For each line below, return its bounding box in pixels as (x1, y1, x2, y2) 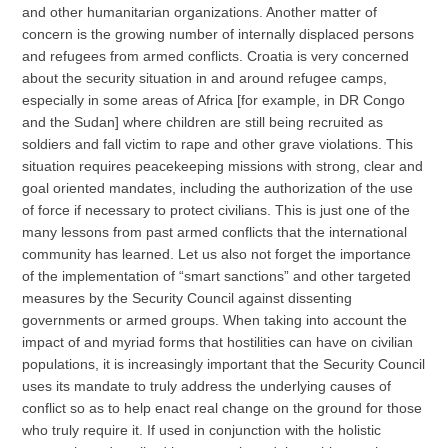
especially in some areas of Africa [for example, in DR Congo (22, 92, 406, 109)
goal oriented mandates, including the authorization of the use (22, 180, 414, 197)
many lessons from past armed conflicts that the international (22, 224, 408, 241)
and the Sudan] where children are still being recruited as (22, 114, 384, 131)
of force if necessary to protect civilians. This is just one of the (22, 202, 411, 219)
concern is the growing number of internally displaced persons (22, 26, 415, 43)
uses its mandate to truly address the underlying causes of (22, 378, 392, 395)
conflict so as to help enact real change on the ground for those (22, 400, 423, 417)
